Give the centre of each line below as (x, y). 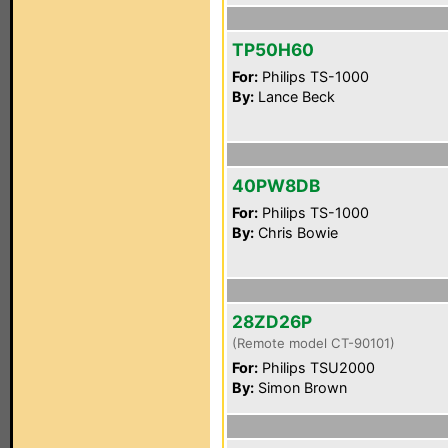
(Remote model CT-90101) (313, 343)
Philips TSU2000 (316, 367)
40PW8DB (276, 185)
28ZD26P (272, 321)
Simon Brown (300, 387)
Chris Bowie (296, 232)
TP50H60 (273, 49)
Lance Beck (294, 96)
